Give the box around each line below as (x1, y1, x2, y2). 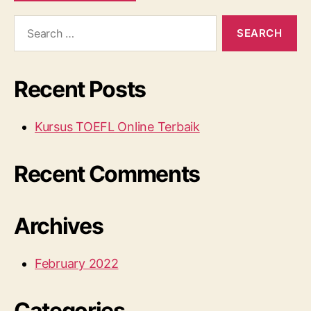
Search (8, 15, 48, 29)
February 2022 (35, 256, 119, 271)
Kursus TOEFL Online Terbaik (35, 119, 200, 134)
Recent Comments (14, 160, 201, 187)
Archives (14, 212, 103, 239)
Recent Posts (14, 76, 146, 103)
